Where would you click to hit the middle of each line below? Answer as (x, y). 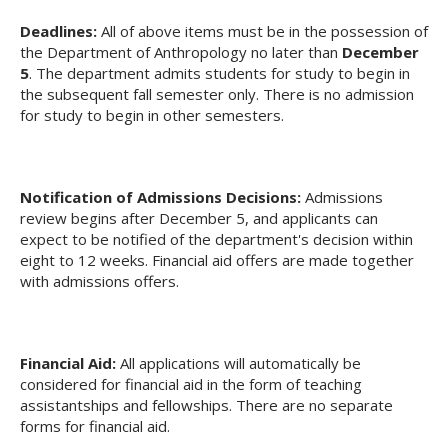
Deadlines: (58, 31)
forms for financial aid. (95, 426)
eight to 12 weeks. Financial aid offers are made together (217, 260)
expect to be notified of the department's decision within (216, 239)
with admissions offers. (99, 281)
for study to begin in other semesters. (152, 115)
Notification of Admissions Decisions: (160, 197)
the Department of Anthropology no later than (181, 52)
